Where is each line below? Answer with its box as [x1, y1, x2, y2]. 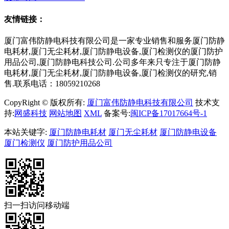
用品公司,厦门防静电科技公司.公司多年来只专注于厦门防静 [4, 57, 221, 66]
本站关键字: [4, 127, 49, 136]
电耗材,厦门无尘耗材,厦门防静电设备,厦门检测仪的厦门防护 [4, 47, 223, 56]
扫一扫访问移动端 [4, 200, 70, 210]
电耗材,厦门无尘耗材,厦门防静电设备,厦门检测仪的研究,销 [4, 68, 217, 77]
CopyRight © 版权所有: [4, 98, 87, 107]
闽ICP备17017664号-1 [130, 108, 207, 118]
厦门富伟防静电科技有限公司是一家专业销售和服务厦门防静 [4, 36, 225, 45]
